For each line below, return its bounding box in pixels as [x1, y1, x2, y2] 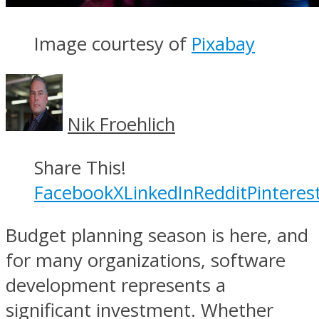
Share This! [34, 155, 126, 180]
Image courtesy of [34, 31, 192, 56]
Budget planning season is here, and [6, 223, 308, 249]
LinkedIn [124, 179, 194, 205]
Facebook [34, 179, 113, 205]
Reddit [194, 179, 247, 205]
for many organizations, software [6, 248, 286, 273]
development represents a [6, 273, 226, 298]
